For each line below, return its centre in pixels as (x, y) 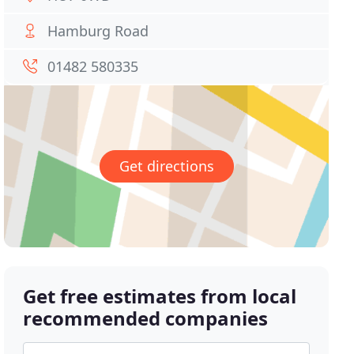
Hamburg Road (98, 31)
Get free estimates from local (160, 296)
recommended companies (146, 318)
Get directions (166, 166)
